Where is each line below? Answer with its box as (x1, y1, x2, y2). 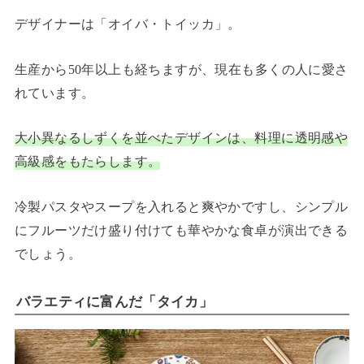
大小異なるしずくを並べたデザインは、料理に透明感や (14, 130, 349, 146)
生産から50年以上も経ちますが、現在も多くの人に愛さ (14, 61, 349, 77)
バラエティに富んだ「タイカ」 (15, 294, 213, 310)
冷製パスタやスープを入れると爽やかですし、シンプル (14, 198, 349, 214)
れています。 (14, 84, 95, 101)
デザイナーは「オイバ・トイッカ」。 (14, 16, 241, 32)
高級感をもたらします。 (14, 154, 162, 170)
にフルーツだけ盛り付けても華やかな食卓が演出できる (14, 222, 349, 238)
